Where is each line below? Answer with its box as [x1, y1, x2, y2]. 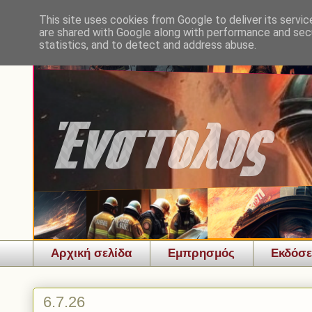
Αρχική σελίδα [51, 247, 132, 260]
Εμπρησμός [168, 247, 235, 260]
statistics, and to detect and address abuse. [39, 38, 256, 52]
